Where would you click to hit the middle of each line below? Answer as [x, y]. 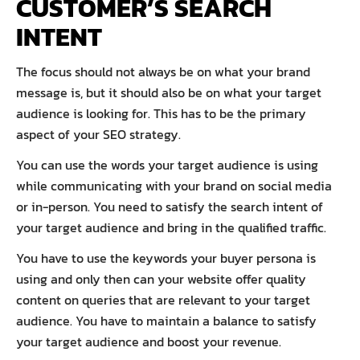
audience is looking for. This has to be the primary [161, 113]
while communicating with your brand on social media [174, 185]
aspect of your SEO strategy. [100, 134]
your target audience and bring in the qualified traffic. [173, 227]
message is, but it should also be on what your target [169, 92]
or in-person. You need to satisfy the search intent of [170, 206]
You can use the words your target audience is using [167, 164]
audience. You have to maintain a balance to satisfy [166, 320]
